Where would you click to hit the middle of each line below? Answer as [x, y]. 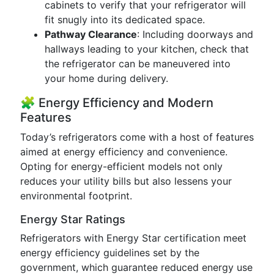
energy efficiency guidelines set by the [110, 253]
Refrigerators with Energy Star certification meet [133, 238]
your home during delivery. [106, 78]
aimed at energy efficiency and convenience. [124, 152]
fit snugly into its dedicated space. [125, 20]
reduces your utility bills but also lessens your [126, 181]
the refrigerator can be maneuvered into [138, 64]
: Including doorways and [195, 34]
